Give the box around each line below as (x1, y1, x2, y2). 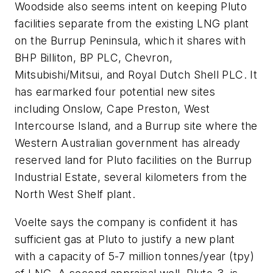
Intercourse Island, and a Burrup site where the (15, 119, 258, 133)
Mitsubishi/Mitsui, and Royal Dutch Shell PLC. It (15, 68, 258, 82)
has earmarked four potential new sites (15, 85, 216, 99)
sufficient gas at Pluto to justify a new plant (15, 232, 235, 246)
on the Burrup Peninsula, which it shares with (15, 34, 246, 48)
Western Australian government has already (15, 136, 241, 150)
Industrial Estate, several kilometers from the (15, 171, 247, 184)
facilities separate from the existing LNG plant (15, 17, 249, 30)
